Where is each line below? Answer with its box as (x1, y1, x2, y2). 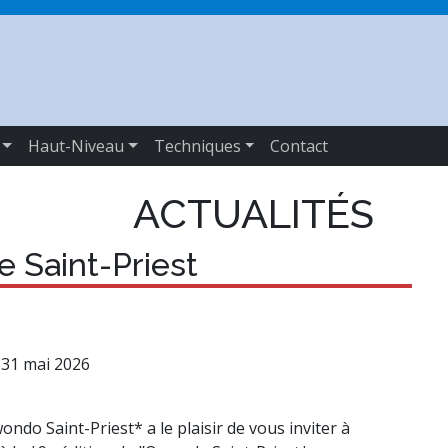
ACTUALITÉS (124, 190, 374, 237)
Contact (270, 135, 329, 157)
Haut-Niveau (28, 135, 125, 157)
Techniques (153, 135, 241, 157)
